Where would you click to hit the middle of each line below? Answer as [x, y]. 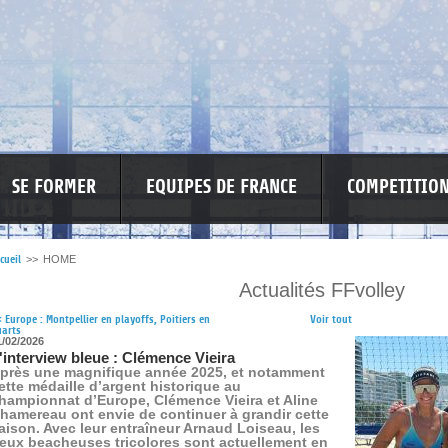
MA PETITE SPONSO [165, 298]
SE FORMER [54, 187]
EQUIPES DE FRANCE [221, 187]
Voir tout [330, 319]
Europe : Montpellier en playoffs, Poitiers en [106, 319]
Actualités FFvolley [322, 290]
